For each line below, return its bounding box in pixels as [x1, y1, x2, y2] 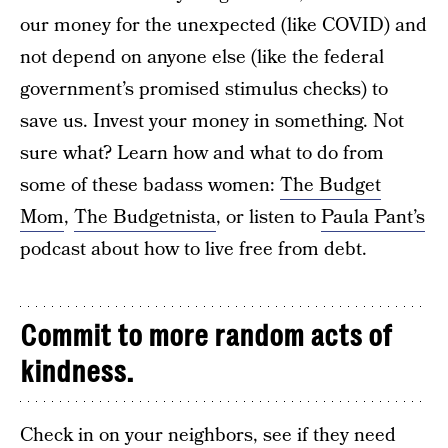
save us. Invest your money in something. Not [20, 108, 404, 135]
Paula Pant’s [321, 204, 425, 231]
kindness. [20, 355, 133, 389]
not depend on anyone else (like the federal [20, 44, 384, 71]
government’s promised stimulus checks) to [20, 76, 388, 103]
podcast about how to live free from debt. [20, 236, 367, 263]
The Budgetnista [74, 204, 216, 231]
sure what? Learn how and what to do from [20, 140, 384, 167]
